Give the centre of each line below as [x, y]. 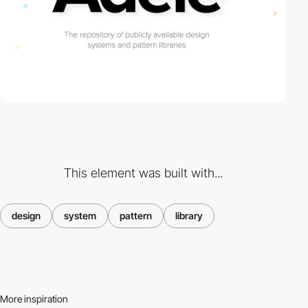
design [26, 215]
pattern [136, 215]
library [189, 215]
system [80, 215]
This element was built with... [143, 173]
